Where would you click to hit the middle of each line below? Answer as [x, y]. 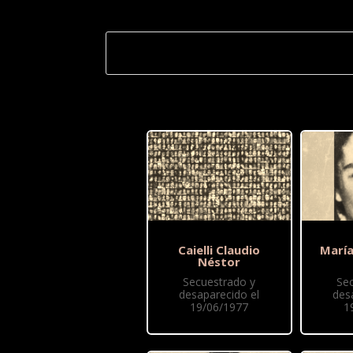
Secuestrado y [219, 282]
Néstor [219, 262]
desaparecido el [219, 295]
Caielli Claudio [219, 250]
